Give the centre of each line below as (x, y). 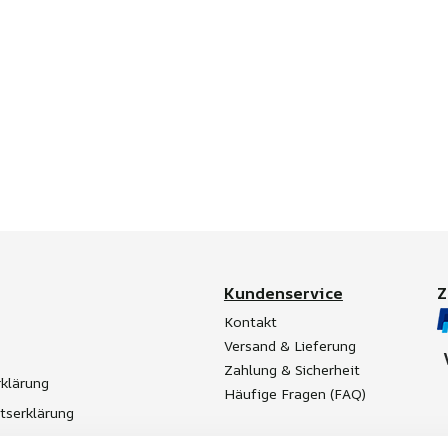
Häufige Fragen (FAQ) (294, 394)
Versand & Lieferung (289, 346)
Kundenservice (283, 292)
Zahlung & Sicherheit (291, 370)
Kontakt (250, 322)
